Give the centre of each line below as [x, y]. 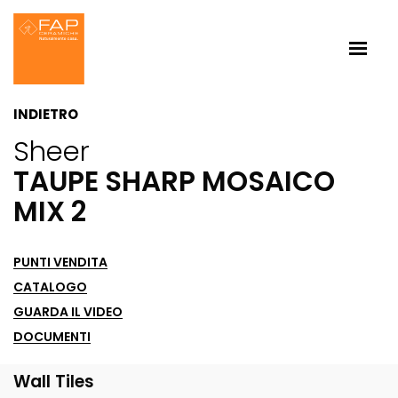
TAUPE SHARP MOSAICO [174, 181]
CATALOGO [50, 287]
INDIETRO [46, 114]
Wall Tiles [54, 382]
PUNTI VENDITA [60, 262]
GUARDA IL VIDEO [68, 312]
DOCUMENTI [52, 337]
